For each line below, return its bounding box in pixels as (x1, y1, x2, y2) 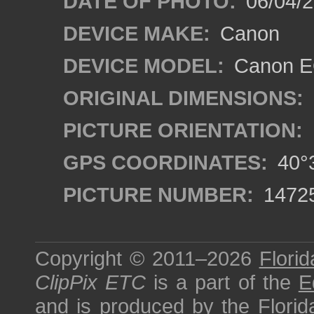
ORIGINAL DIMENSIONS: (63, 86, 303, 109)
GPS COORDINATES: (63, 151, 268, 174)
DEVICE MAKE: (63, 22, 210, 45)
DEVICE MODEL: (63, 54, 224, 77)
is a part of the (146, 271, 299, 294)
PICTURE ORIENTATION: (63, 118, 303, 142)
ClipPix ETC (35, 271, 146, 294)
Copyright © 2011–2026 (35, 247, 259, 270)
